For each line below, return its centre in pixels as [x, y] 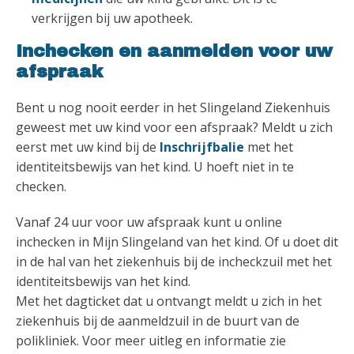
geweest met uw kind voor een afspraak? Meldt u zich [174, 127]
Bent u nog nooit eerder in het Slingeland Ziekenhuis [173, 107]
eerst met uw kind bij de [88, 147]
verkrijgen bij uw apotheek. [114, 18]
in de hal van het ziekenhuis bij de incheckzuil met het [174, 262]
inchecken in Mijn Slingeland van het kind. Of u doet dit [177, 242]
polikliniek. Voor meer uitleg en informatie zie [151, 341]
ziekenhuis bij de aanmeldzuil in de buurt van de [158, 321]
